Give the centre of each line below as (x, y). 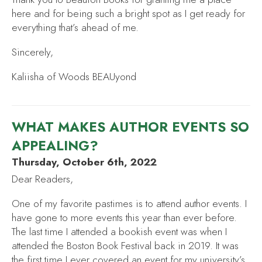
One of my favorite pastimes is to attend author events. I (129, 203)
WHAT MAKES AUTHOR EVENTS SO (130, 127)
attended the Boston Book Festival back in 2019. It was (125, 245)
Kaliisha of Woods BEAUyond (74, 76)
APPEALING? (55, 146)
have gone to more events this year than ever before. (124, 217)
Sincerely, (32, 52)
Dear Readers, (42, 179)
